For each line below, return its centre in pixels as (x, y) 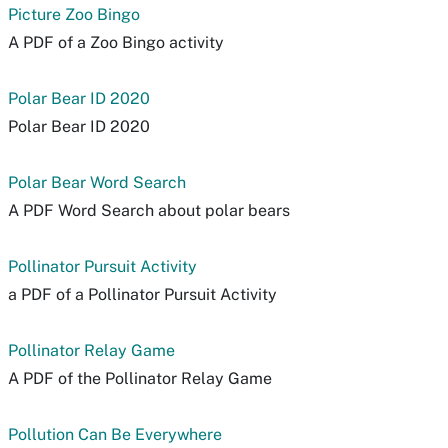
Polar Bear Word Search (97, 182)
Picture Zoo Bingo (74, 14)
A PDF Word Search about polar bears (149, 210)
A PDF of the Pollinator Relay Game (140, 378)
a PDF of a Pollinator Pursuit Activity (142, 294)
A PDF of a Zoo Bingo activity (116, 42)
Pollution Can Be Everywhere (115, 434)
